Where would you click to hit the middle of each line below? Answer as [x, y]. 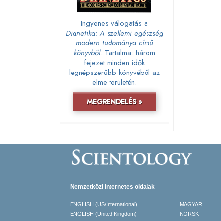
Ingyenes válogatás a [114, 23]
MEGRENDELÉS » [114, 101]
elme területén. [114, 82]
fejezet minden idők [114, 62]
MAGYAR [191, 204]
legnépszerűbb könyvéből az [114, 72]
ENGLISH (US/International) [104, 204]
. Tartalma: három [128, 53]
